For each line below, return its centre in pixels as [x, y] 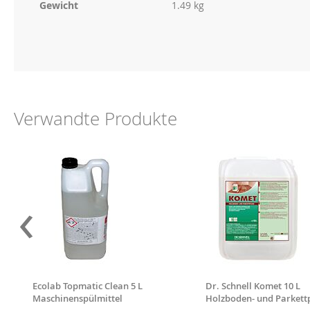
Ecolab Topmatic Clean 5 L [87, 286]
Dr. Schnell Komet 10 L [253, 286]
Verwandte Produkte [95, 119]
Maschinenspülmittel [77, 298]
